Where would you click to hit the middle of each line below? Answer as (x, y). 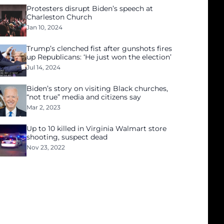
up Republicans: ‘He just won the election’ (99, 57)
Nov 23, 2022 (46, 147)
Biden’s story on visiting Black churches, (97, 88)
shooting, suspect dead (67, 137)
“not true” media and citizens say (84, 97)
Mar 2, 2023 (44, 107)
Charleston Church (59, 17)
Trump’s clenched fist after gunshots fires (99, 48)
